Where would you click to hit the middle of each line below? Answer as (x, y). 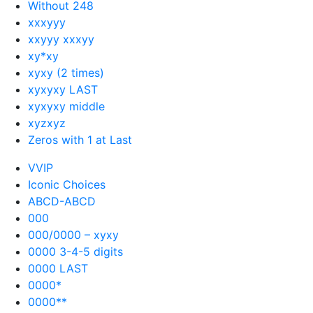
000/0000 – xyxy (73, 234)
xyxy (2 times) (66, 72)
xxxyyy (47, 22)
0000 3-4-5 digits (75, 251)
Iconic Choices (67, 184)
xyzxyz (47, 123)
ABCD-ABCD (62, 201)
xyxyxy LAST (63, 89)
